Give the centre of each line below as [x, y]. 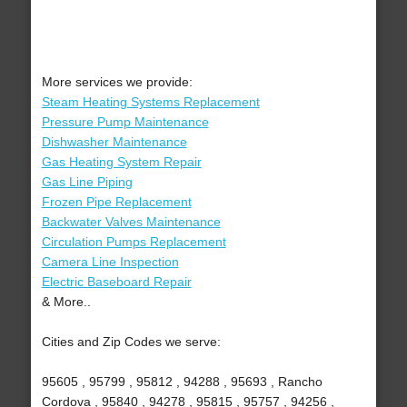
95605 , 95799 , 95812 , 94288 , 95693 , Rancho [182, 382]
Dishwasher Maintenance [114, 142]
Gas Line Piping [87, 182]
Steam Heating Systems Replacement [150, 102]
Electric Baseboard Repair [116, 282]
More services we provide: [117, 82]
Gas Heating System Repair [121, 162]
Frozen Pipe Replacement [116, 202]
